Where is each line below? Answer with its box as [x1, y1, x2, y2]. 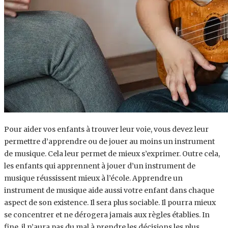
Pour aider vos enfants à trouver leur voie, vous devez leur [4, 124, 209, 134]
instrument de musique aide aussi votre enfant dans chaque [4, 185, 214, 195]
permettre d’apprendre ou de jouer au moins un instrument [4, 136, 215, 146]
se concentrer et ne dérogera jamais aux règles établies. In [4, 210, 210, 219]
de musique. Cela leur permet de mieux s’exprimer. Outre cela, [4, 149, 220, 158]
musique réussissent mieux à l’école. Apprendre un [4, 173, 183, 183]
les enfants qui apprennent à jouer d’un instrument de [4, 161, 195, 170]
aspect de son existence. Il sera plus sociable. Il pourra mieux [4, 197, 216, 207]
